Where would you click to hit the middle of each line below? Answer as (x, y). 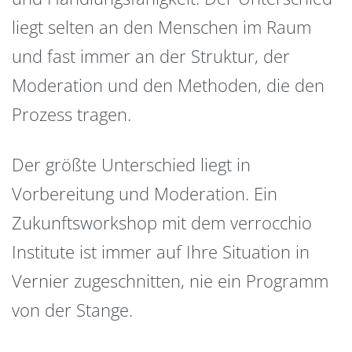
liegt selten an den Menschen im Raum (161, 26)
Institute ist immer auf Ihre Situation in (161, 252)
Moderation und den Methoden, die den (168, 84)
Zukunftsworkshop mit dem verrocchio (162, 223)
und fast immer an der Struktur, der (151, 55)
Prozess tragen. (71, 114)
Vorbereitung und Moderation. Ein (145, 194)
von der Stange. (72, 310)
